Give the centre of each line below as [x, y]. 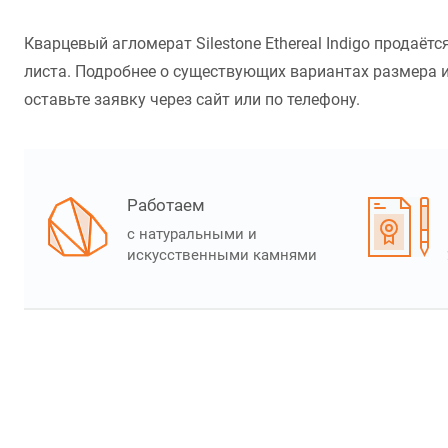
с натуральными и [192, 234]
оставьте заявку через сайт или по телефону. [192, 100]
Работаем [166, 205]
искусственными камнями [222, 255]
